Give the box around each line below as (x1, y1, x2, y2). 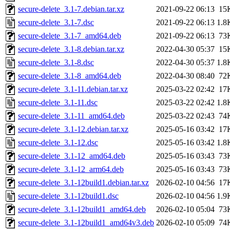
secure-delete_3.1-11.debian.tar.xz (18, 85, 128, 94)
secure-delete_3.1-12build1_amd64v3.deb (18, 218, 154, 227)
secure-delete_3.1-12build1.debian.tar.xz (18, 178, 149, 187)
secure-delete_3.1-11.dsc (18, 98, 98, 107)
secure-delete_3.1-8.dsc (18, 58, 94, 67)
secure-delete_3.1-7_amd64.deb (18, 31, 121, 41)
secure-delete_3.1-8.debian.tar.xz (18, 45, 124, 54)
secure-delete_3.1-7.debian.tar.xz (18, 5, 124, 14)
